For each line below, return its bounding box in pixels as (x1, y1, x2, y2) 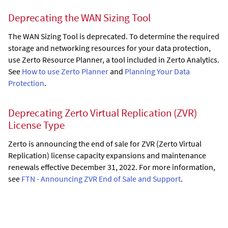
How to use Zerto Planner (22, 66, 108, 77)
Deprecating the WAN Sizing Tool (8, 11, 151, 25)
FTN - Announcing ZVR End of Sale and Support (21, 173, 181, 184)
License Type (8, 118, 65, 132)
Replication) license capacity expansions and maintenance (8, 150, 206, 160)
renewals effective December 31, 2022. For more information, (8, 161, 215, 172)
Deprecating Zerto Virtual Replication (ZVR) (8, 106, 197, 120)
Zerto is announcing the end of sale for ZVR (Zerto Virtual (8, 138, 202, 149)
